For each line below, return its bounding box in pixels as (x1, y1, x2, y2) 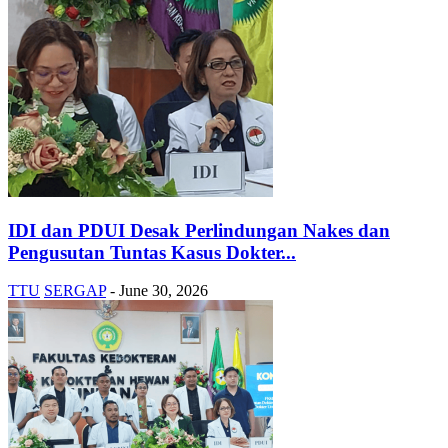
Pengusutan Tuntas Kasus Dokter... (8, 241, 296, 263)
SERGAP (44, 282, 106, 300)
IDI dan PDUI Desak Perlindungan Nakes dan (8, 219, 390, 241)
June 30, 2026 (119, 282, 208, 300)
